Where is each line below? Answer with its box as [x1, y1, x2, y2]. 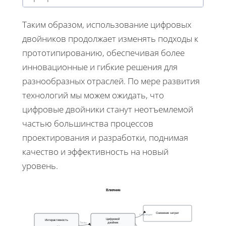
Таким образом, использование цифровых [22, 18, 191, 30]
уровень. [22, 159, 58, 172]
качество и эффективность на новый [22, 145, 168, 157]
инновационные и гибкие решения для [22, 61, 178, 73]
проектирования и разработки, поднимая [22, 131, 188, 143]
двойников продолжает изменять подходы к [22, 32, 198, 44]
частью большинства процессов [22, 117, 153, 129]
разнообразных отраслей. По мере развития [22, 75, 200, 87]
